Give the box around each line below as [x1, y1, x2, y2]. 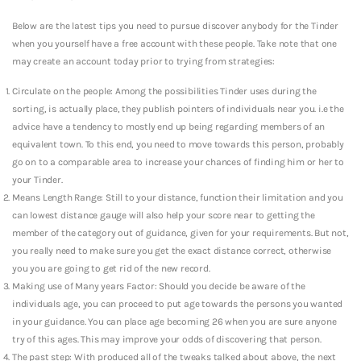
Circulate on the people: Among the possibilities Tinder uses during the [12, 85, 317, 97]
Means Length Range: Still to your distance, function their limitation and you [12, 191, 343, 203]
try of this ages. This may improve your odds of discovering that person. [12, 333, 322, 345]
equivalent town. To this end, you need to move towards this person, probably [12, 138, 344, 150]
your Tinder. [12, 173, 63, 185]
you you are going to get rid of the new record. [12, 262, 210, 274]
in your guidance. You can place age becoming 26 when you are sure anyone [12, 315, 337, 327]
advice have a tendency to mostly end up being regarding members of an [12, 120, 326, 132]
